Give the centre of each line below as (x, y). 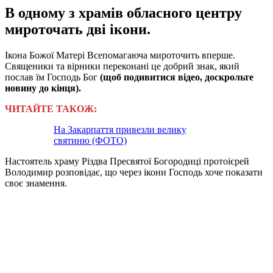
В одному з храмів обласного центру (123, 12)
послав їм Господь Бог (52, 77)
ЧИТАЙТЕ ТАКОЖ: (51, 108)
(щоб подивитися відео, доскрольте (177, 77)
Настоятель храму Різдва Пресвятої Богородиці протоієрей (127, 161)
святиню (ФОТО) (90, 140)
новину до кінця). (43, 88)
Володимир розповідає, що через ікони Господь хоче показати (134, 172)
